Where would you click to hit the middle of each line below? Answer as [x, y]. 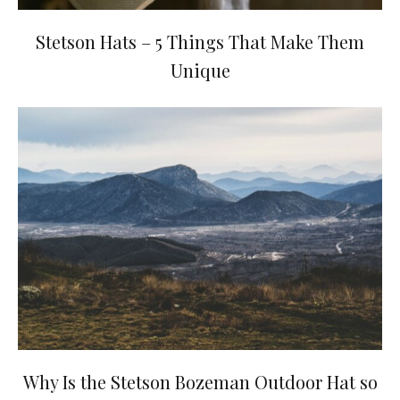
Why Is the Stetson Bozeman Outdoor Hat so [200, 381]
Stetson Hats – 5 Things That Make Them [200, 41]
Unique [200, 70]
